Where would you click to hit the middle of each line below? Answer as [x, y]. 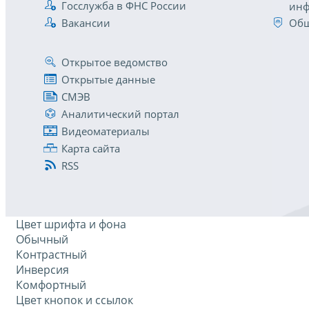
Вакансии [86, 22]
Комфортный [51, 285]
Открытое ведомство [114, 62]
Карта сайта [91, 148]
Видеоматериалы [106, 131]
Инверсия [42, 270]
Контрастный [51, 255]
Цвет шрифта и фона [71, 225]
